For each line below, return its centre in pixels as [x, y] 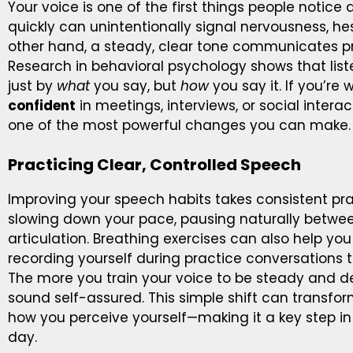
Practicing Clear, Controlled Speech [154, 165]
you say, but [135, 85]
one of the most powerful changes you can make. [179, 125]
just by [32, 85]
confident [42, 105]
